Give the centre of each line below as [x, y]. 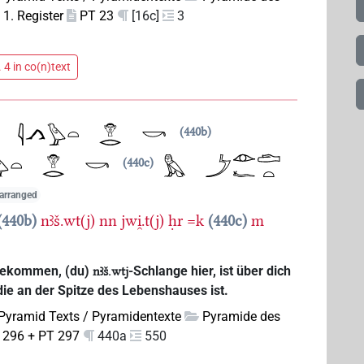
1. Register [34, 15]
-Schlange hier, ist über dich [209, 271]
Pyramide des [242, 317]
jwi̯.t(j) [143, 221]
